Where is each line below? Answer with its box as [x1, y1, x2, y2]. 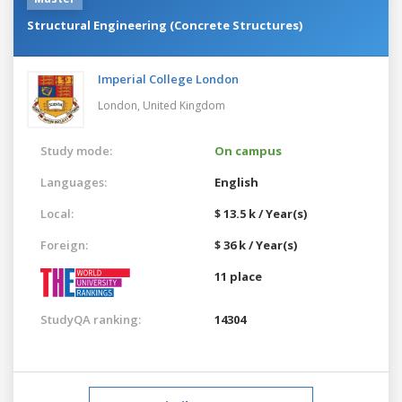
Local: [40, 205, 74, 222]
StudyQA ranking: [40, 310, 141, 328]
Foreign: [40, 236, 88, 253]
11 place [214, 267, 262, 284]
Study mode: [40, 142, 112, 159]
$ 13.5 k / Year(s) [214, 205, 307, 222]
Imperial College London [98, 70, 239, 87]
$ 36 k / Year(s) [214, 236, 297, 253]
